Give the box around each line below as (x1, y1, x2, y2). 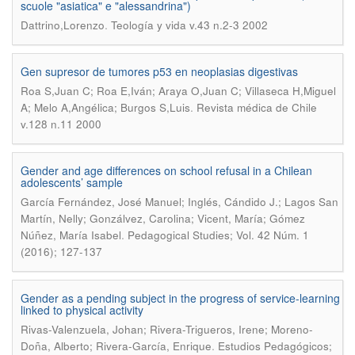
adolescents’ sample (21, 174, 123, 190)
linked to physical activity (21, 302, 143, 318)
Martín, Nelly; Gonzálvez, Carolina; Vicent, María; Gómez (21, 211, 305, 226)
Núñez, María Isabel (21, 227, 121, 242)
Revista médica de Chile (197, 100, 317, 115)
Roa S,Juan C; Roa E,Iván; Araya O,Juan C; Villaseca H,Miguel (21, 83, 336, 98)
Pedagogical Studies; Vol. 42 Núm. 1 (128, 227, 309, 242)
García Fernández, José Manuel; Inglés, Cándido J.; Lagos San (21, 194, 338, 209)
